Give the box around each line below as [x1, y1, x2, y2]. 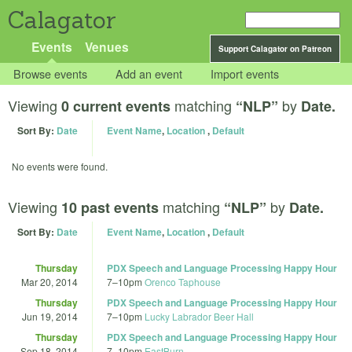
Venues [84, 38, 129, 56]
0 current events [61, 96, 170, 117]
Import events [211, 65, 280, 82]
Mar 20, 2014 [21, 274, 78, 288]
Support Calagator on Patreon [218, 43, 332, 54]
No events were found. [12, 159, 108, 174]
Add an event [115, 65, 183, 82]
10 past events [61, 196, 159, 218]
